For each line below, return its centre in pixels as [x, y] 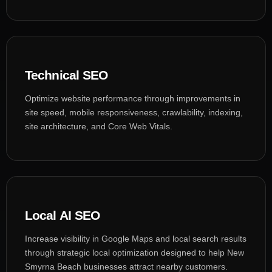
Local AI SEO [63, 215]
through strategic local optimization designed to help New [134, 252]
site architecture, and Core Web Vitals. [99, 126]
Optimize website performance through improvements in [133, 98]
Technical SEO [66, 75]
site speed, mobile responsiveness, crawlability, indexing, [134, 112]
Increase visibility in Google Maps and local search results [136, 238]
